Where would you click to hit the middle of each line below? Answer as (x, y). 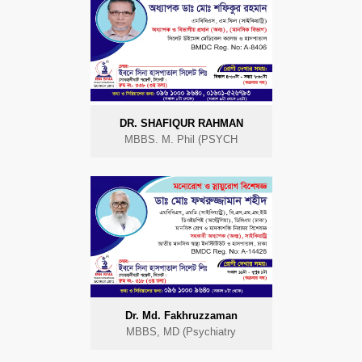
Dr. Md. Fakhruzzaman (181, 315)
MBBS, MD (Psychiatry (181, 331)
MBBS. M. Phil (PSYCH (181, 139)
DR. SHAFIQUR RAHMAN (181, 123)
